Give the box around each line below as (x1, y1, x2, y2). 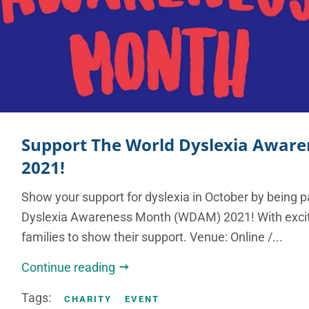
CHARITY (64, 294, 112, 305)
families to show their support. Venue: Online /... (21, 230, 283, 245)
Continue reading (21, 260, 119, 275)
